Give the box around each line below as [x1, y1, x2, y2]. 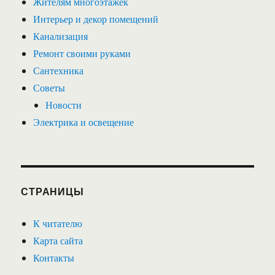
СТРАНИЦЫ [21, 184, 84, 198]
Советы [33, 80, 66, 94]
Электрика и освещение [33, 115, 134, 128]
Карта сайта [33, 233, 83, 247]
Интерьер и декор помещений [33, 12, 159, 25]
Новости [45, 98, 82, 111]
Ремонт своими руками [33, 46, 131, 60]
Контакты [33, 250, 75, 264]
